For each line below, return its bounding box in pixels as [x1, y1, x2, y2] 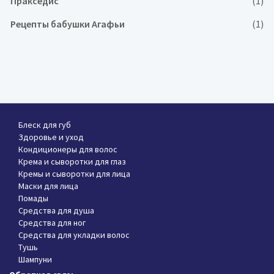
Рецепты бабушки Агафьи [10, 18, 125, 30]
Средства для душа [18, 205, 94, 216]
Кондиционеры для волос [18, 144, 117, 155]
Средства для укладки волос [18, 229, 130, 240]
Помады [18, 193, 48, 204]
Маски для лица [18, 180, 78, 191]
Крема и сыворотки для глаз [18, 156, 126, 167]
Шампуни [18, 254, 52, 265]
